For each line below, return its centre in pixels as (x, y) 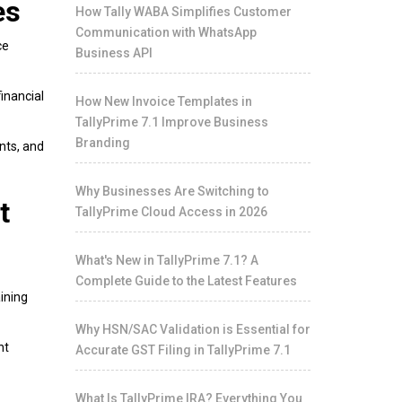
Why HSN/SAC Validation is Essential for (192, 329)
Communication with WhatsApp (166, 32)
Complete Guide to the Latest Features (186, 281)
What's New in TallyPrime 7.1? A (166, 260)
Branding (102, 143)
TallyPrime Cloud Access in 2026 (171, 212)
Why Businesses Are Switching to (172, 191)
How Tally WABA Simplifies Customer (183, 12)
